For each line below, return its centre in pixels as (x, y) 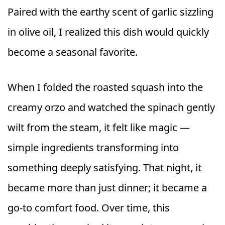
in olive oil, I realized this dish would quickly (108, 32)
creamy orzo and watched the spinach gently (111, 107)
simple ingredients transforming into (93, 147)
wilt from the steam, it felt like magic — (99, 127)
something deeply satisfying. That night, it (104, 167)
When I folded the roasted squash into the (105, 87)
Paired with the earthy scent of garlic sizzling (110, 12)
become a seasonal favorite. (73, 52)
